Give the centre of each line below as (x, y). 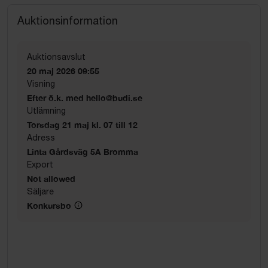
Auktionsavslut (56, 57)
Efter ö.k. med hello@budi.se (85, 98)
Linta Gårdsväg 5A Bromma (83, 151)
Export (40, 164)
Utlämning (46, 110)
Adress (41, 137)
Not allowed (51, 178)
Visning (41, 83)
